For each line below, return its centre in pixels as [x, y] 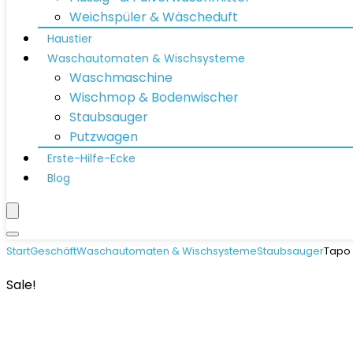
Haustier [70, 39]
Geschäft [53, 251]
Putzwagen [104, 137]
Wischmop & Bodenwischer [154, 97]
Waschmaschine [121, 78]
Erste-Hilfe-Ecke [91, 158]
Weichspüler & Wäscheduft [154, 17]
